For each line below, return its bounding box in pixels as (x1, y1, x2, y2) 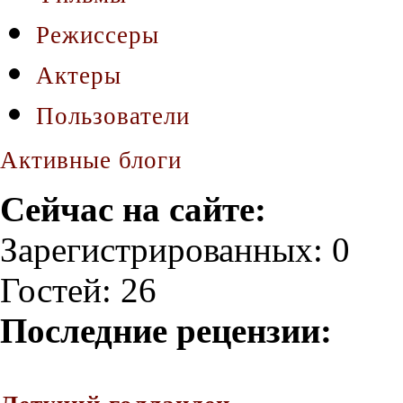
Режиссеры (36, 21, 159, 49)
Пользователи (36, 102, 190, 130)
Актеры (36, 61, 121, 89)
